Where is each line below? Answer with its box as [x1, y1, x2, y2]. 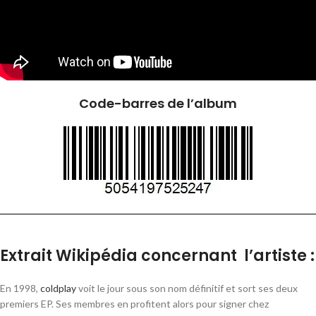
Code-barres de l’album [79, 95, 237, 113]
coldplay [40, 282, 76, 295]
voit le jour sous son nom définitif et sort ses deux [76, 282, 298, 295]
